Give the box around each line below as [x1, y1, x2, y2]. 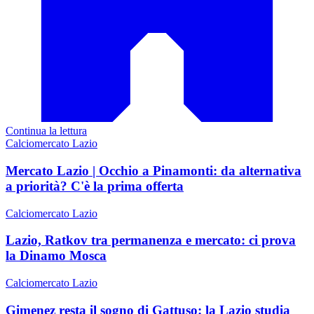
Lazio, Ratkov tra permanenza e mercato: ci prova [6, 233, 296, 248]
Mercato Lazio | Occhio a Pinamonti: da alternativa [6, 163, 301, 178]
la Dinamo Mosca [6, 248, 107, 264]
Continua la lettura [6, 125, 87, 137]
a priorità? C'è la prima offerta [6, 178, 184, 193]
